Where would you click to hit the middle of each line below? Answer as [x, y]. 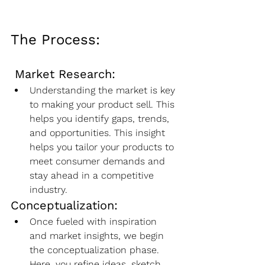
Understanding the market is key [104, 90]
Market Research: [65, 74]
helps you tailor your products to [103, 147]
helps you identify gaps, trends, [101, 118]
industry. [49, 189]
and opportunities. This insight [99, 132]
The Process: [55, 39]
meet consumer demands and [99, 161]
